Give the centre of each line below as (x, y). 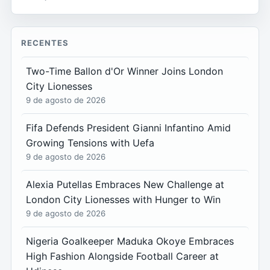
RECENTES (45, 42)
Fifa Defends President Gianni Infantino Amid (128, 127)
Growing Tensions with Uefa (90, 143)
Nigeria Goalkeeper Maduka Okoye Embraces (130, 241)
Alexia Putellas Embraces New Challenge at (125, 184)
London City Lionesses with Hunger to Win (123, 199)
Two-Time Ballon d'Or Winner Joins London (124, 71)
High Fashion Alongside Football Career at (122, 256)
